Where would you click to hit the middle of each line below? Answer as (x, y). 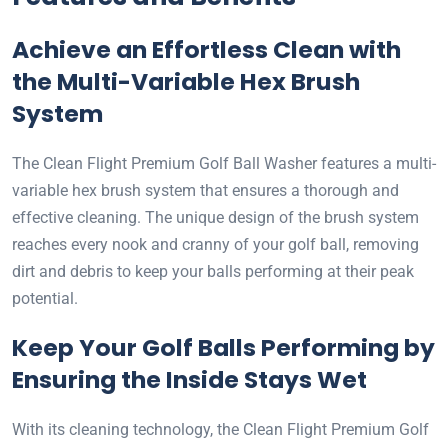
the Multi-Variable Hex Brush (186, 81)
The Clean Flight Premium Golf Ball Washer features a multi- (224, 163)
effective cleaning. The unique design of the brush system (215, 217)
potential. (45, 298)
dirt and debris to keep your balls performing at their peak (213, 271)
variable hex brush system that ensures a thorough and (205, 190)
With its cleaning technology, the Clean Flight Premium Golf (220, 429)
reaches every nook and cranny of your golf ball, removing (215, 244)
